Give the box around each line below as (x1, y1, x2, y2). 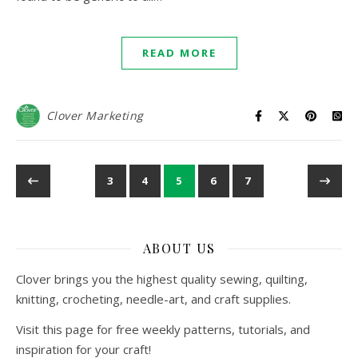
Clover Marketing (46, 108, 144, 123)
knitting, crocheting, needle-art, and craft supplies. (16, 291, 291, 307)
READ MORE (141, 46, 217, 60)
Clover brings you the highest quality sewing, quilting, (16, 271, 308, 287)
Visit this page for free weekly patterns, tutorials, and (16, 321, 310, 337)
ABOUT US (142, 240, 216, 257)
